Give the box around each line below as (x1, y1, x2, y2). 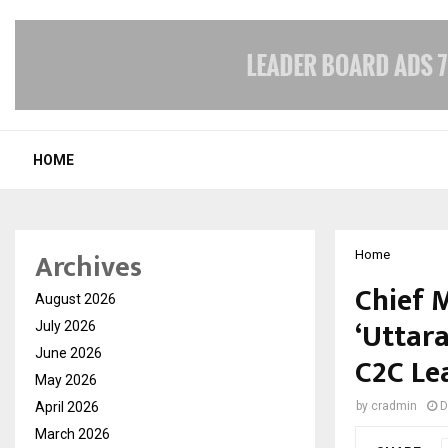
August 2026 (35, 291, 116, 307)
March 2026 (35, 426, 110, 442)
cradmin (371, 399, 417, 413)
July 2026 (35, 318, 96, 334)
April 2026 (35, 399, 99, 415)
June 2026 (35, 345, 102, 361)
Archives (35, 244, 142, 291)
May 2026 (35, 372, 97, 388)
